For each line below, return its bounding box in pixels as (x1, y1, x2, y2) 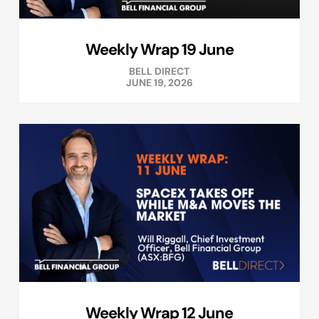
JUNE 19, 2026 (125, 76, 193, 90)
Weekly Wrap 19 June (85, 39, 234, 60)
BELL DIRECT (129, 65, 190, 78)
